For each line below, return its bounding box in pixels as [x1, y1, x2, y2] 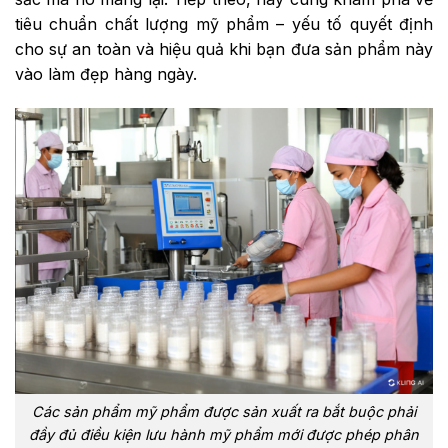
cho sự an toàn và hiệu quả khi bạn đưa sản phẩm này [15, 38, 433, 59]
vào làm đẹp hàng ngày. [15, 63, 197, 84]
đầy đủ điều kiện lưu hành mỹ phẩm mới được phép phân [29, 425, 419, 443]
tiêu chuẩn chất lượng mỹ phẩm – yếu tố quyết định [15, 13, 433, 34]
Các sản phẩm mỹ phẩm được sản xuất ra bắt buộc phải [32, 402, 416, 420]
